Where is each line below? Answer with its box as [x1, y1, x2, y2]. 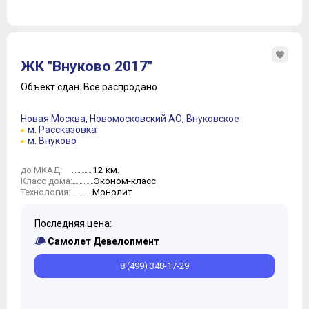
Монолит [92, 186, 132, 198]
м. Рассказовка [28, 124, 97, 136]
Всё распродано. [83, 81, 159, 93]
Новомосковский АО [90, 113, 182, 125]
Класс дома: [21, 176, 72, 187]
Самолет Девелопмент [48, 236, 159, 248]
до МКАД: [21, 165, 62, 176]
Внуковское [186, 113, 239, 125]
